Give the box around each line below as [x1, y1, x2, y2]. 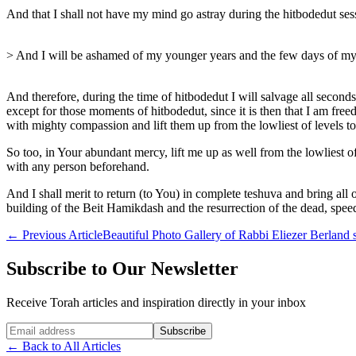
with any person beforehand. [6, 159, 149, 173]
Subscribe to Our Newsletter [6, 257, 238, 279]
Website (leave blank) [6, 323, 114, 337]
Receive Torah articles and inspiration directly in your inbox [6, 295, 306, 309]
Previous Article [22, 227, 103, 242]
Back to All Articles [22, 339, 121, 353]
